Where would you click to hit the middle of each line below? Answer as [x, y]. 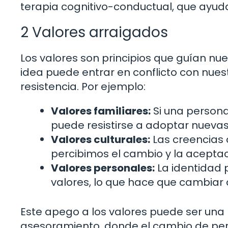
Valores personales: [103, 168]
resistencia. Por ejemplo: [83, 86]
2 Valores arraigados [94, 32]
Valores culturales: [101, 139]
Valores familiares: [101, 111]
